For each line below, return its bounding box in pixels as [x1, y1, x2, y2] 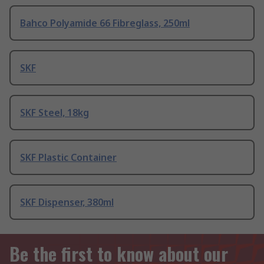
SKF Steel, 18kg [20, 106, 89, 120]
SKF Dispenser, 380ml [20, 196, 114, 209]
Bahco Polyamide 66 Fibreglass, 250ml [20, 16, 190, 30]
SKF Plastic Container [20, 151, 117, 164]
